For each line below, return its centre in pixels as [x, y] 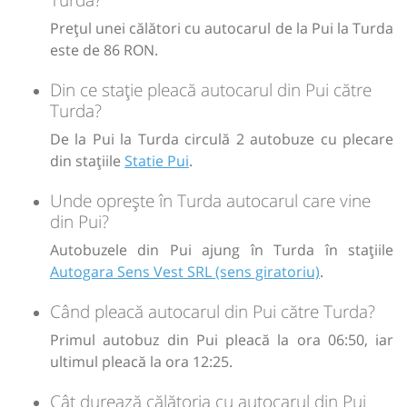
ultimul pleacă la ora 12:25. [141, 362]
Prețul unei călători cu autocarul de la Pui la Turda [222, 29]
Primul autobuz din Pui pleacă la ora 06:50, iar [222, 340]
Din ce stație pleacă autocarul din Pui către [211, 90]
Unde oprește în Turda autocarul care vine [210, 201]
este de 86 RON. [104, 50]
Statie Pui [157, 161]
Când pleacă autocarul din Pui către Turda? [213, 312]
